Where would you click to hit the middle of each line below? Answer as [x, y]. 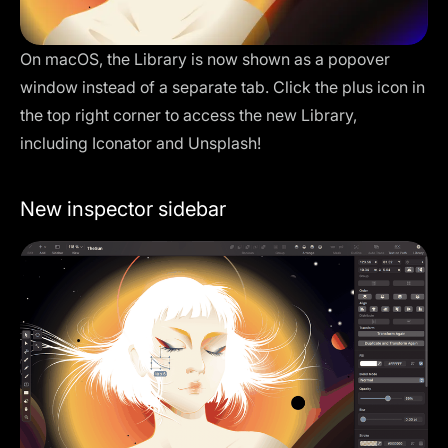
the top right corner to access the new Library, [188, 115]
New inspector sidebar [123, 209]
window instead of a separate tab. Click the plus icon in [222, 87]
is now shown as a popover [288, 59]
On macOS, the [77, 59]
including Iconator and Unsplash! [140, 143]
